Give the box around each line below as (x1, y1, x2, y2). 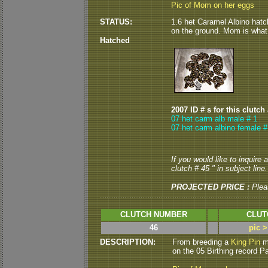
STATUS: (100, 17, 132, 26)
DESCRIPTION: (100, 237, 156, 246)
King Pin (231, 237, 260, 246)
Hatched (100, 36, 130, 45)
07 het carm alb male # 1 (171, 114, 257, 123)
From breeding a (172, 237, 231, 246)
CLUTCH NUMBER (120, 210, 187, 219)
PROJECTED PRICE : (171, 182, 249, 191)
